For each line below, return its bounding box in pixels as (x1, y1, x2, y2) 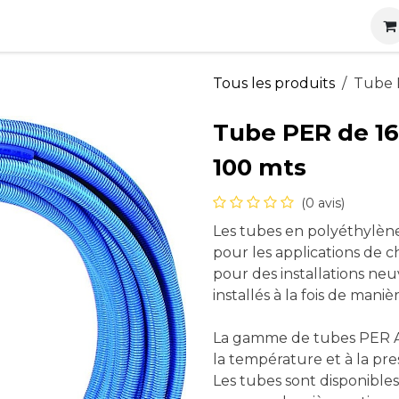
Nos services (137, 17, 224, 34)
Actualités (237, 17, 309, 34)
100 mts (213, 153, 306, 182)
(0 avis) (301, 195, 345, 211)
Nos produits (16, 17, 108, 34)
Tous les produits (213, 75, 335, 92)
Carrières (322, 17, 387, 34)
